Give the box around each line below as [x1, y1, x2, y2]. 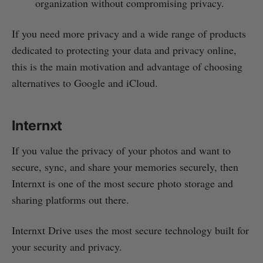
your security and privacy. [12, 240, 122, 254]
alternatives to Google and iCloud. [12, 76, 158, 90]
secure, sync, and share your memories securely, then [12, 160, 238, 174]
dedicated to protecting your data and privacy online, [12, 43, 237, 58]
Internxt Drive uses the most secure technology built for [12, 223, 249, 238]
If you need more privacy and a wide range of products [12, 26, 246, 41]
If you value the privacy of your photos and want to [12, 143, 231, 158]
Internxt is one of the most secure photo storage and [12, 176, 233, 191]
